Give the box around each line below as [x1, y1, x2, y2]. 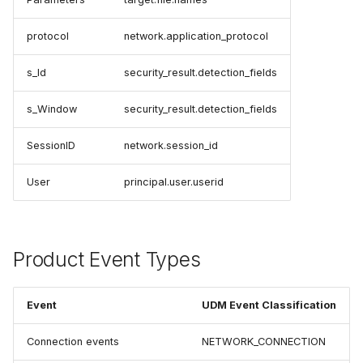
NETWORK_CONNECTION [202, 335, 326, 348]
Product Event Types [13, 247, 201, 272]
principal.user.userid [124, 176, 224, 189]
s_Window [27, 103, 77, 116]
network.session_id [124, 139, 218, 152]
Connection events [27, 335, 119, 348]
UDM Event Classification [202, 299, 336, 312]
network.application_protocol [124, 30, 268, 43]
